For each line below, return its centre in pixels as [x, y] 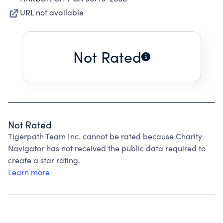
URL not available [52, 12]
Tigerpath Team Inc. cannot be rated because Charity [105, 136]
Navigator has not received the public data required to [107, 148]
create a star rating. [44, 160]
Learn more [29, 172]
